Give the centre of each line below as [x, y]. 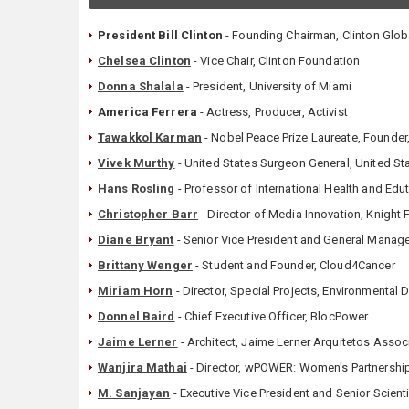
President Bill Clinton [160, 35]
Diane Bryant [136, 239]
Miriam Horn [136, 290]
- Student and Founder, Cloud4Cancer [294, 265]
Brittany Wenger [145, 265]
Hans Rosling [136, 188]
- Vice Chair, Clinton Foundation [275, 60]
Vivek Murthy [136, 163]
